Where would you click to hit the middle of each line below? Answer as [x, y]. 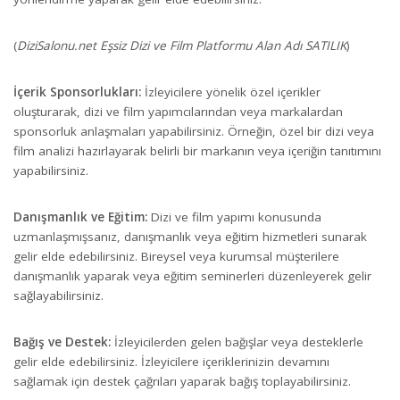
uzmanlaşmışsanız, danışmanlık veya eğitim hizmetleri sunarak [190, 236]
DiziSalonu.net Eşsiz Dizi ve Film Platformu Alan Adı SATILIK [182, 45]
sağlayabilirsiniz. [58, 295]
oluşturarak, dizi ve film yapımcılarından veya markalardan [178, 111]
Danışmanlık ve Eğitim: [80, 217]
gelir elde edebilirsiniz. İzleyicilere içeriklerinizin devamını [171, 361]
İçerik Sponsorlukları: [77, 92]
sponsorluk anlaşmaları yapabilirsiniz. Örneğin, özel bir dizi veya [194, 131]
